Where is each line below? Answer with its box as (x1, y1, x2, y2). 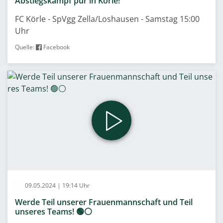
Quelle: (15, 43, 36, 51)
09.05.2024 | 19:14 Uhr (23, 181, 90, 190)
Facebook (42, 43, 70, 51)
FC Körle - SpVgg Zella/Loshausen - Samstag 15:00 (15, 13, 200, 24)
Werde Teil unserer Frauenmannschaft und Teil (15, 197, 193, 208)
